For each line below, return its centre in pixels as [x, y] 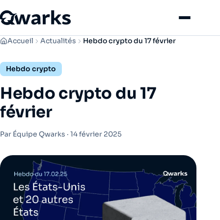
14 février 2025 [96, 134]
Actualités [58, 41]
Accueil [20, 41]
